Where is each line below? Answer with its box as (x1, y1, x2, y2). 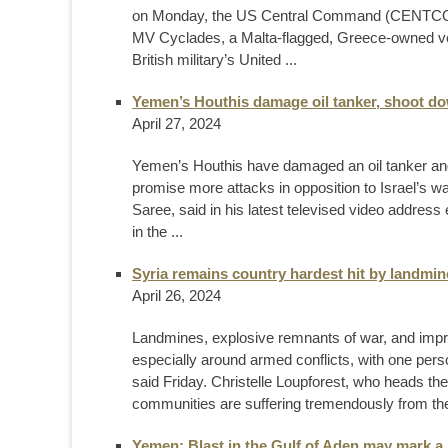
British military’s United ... (132, 50, 297, 68)
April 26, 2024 (132, 286, 221, 304)
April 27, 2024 (132, 114, 221, 132)
